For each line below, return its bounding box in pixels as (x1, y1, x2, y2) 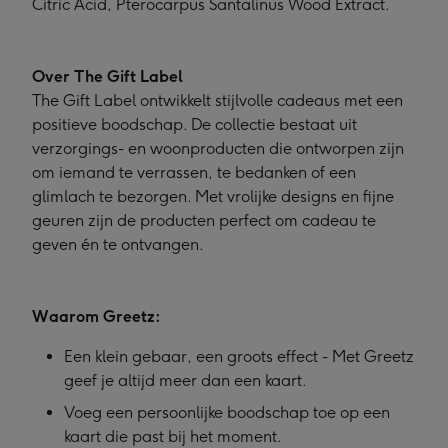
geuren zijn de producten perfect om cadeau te (32, 211, 376, 231)
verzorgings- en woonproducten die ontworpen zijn (32, 139, 404, 159)
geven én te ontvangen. (32, 235, 204, 255)
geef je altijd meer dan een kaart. (64, 371, 307, 391)
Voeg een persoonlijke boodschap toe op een (64, 403, 390, 423)
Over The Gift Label (32, 67, 183, 87)
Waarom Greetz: (32, 307, 161, 327)
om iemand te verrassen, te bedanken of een (32, 163, 356, 183)
